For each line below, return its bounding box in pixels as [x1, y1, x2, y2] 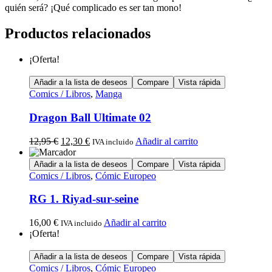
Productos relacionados [5, 25, 151, 42]
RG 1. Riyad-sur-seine [29, 192, 138, 206]
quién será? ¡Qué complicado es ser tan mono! [5, 2, 182, 13]
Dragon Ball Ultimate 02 [29, 110, 151, 124]
